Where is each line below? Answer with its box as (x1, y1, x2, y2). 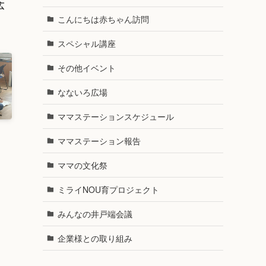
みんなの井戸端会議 (57, 207, 132, 220)
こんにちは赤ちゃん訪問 (57, 12, 149, 25)
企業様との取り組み (57, 232, 132, 244)
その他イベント (57, 61, 116, 74)
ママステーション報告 (57, 134, 141, 147)
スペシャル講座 (57, 37, 116, 49)
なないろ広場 (57, 85, 107, 98)
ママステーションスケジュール (57, 110, 174, 122)
